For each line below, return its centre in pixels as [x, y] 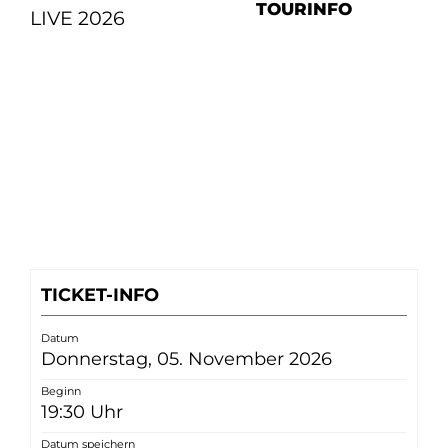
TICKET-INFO [100, 294]
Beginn [61, 390]
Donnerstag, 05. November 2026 [186, 358]
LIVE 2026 [77, 17]
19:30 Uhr [82, 411]
